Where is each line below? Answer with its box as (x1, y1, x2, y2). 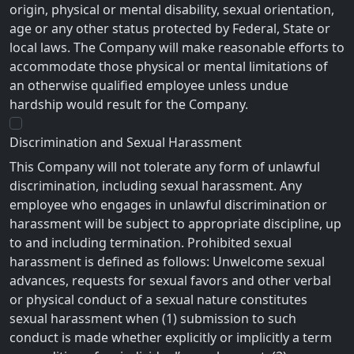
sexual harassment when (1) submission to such (9, 310, 296, 328)
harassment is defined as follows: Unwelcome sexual (9, 253, 325, 271)
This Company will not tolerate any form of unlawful (9, 158, 320, 176)
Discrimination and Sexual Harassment (9, 134, 242, 152)
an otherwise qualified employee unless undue (9, 77, 288, 95)
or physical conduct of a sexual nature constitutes (9, 291, 307, 309)
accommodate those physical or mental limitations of (9, 58, 328, 76)
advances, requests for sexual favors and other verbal (9, 272, 331, 290)
